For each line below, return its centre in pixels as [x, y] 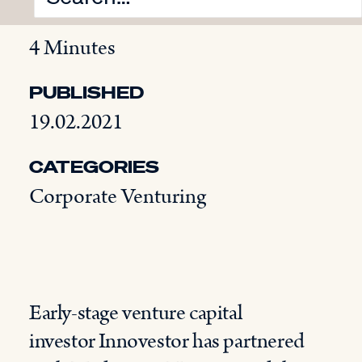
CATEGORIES [94, 166]
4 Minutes [72, 48]
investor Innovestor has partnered [167, 341]
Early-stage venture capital [136, 313]
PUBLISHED [86, 92]
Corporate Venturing [118, 197]
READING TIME [103, 18]
